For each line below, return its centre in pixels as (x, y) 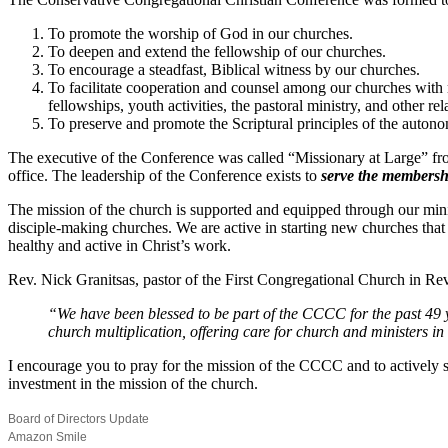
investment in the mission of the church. (133, 383)
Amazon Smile (47, 436)
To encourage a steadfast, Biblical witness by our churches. (234, 69)
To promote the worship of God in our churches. (200, 33)
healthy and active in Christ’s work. (119, 245)
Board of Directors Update (78, 418)
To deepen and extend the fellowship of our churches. (217, 51)
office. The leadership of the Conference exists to (164, 175)
